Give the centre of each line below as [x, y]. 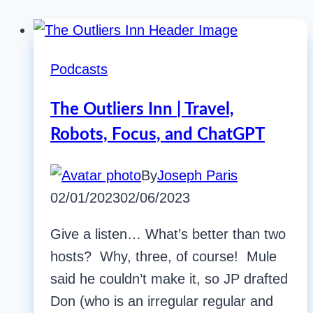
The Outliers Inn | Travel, [142, 110]
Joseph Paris [197, 176]
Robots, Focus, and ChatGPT [158, 135]
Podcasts [79, 70]
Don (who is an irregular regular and [162, 301]
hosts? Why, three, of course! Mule [163, 257]
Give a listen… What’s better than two [168, 234]
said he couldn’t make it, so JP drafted [169, 279]
